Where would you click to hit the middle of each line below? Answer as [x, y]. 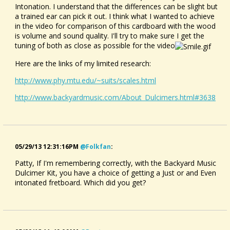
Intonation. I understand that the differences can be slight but [116, 6]
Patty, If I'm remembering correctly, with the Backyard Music [116, 163]
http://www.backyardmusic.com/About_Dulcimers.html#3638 [115, 97]
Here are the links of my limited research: [83, 63]
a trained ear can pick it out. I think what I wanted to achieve [115, 16]
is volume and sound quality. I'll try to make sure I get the [110, 36]
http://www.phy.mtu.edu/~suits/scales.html [85, 80]
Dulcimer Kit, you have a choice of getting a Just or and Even [116, 172]
